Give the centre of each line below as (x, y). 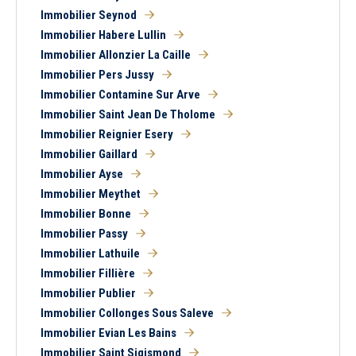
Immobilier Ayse (82, 174)
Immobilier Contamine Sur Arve (120, 95)
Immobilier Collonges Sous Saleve (127, 313)
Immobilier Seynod (89, 15)
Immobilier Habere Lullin (103, 35)
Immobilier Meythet (91, 194)
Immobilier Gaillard (89, 154)
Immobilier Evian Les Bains (108, 333)
